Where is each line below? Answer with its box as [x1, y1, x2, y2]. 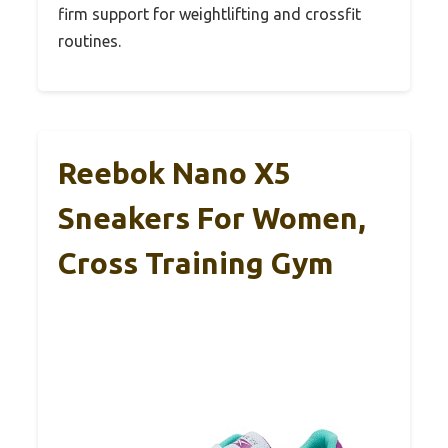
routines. [58, 31, 121, 50]
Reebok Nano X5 [58, 155, 291, 190]
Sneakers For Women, [58, 200, 366, 235]
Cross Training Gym [58, 245, 333, 280]
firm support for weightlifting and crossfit [58, 4, 361, 23]
